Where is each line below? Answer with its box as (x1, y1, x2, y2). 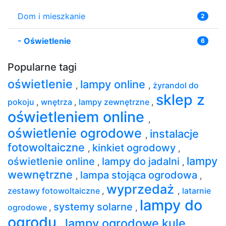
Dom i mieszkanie (18, 11, 85, 21)
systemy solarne (53, 200, 135, 213)
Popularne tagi (8, 61, 77, 73)
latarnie (182, 185, 211, 196)
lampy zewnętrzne (79, 96, 151, 107)
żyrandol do (153, 80, 199, 90)
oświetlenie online (8, 155, 97, 167)
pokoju (8, 96, 36, 107)
